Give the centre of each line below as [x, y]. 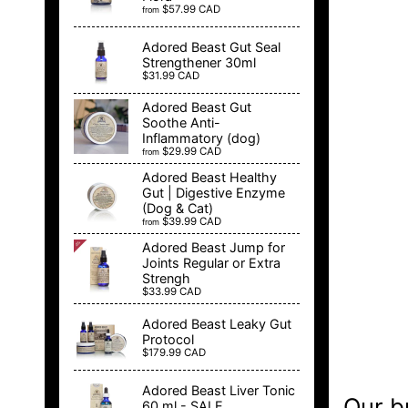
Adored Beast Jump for [214, 248]
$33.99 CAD [172, 292]
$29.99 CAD [192, 152]
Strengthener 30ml [199, 62]
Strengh [166, 279]
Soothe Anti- [181, 123]
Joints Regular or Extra [211, 263]
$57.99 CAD [191, 9]
